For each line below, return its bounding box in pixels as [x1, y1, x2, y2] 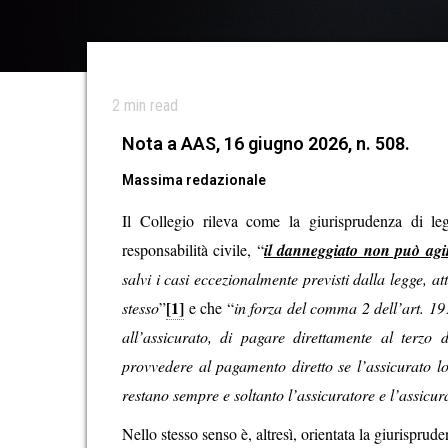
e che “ [184, 297, 234, 318]
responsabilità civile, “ [122, 239, 264, 260]
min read [120, 96, 178, 115]
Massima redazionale [122, 172, 266, 188]
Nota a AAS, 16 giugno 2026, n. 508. [122, 133, 410, 154]
